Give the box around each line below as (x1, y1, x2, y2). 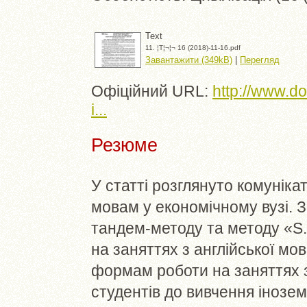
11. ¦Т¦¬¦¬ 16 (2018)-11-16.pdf (145, 43, 241, 51)
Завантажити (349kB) (145, 54, 232, 65)
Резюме (91, 134, 158, 156)
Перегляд (240, 54, 280, 65)
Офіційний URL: (91, 82, 212, 100)
